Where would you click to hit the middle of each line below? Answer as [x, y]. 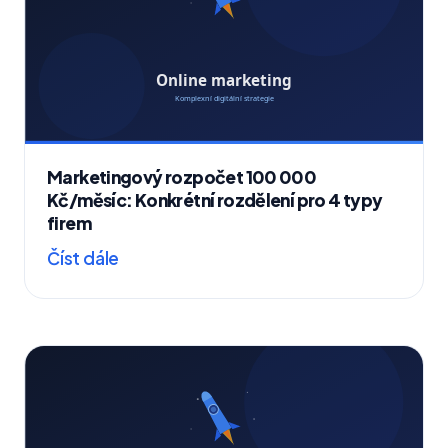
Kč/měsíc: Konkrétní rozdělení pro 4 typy [215, 199]
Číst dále [83, 257]
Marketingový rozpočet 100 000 [182, 176]
